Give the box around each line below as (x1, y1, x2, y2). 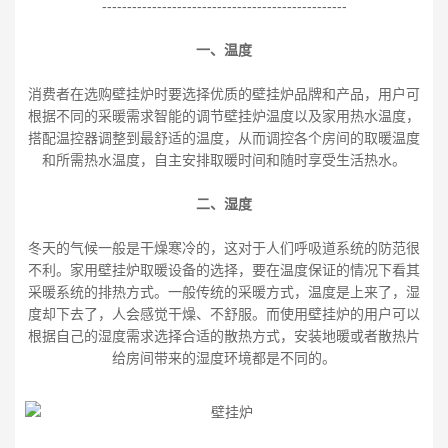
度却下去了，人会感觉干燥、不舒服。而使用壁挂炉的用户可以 (28, 305, 420, 322)
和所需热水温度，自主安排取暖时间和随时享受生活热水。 (42, 151, 406, 168)
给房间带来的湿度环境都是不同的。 (112, 349, 336, 366)
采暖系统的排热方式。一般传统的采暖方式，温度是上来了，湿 (28, 283, 420, 300)
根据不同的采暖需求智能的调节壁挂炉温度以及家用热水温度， (28, 107, 420, 124)
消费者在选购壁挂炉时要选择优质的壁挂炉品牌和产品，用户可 (28, 85, 420, 102)
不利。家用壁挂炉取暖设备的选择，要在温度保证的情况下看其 (28, 261, 420, 278)
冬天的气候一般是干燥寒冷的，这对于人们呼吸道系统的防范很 (28, 239, 420, 256)
